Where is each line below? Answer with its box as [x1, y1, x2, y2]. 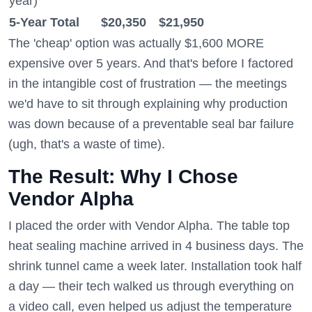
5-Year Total [9, 15, 79, 29]
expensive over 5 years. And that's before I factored [8, 56, 293, 70]
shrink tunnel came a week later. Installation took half [8, 259, 302, 273]
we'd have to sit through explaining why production [8, 97, 288, 111]
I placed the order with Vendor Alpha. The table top [8, 219, 290, 233]
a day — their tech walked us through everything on [8, 279, 294, 293]
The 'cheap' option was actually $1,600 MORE [8, 36, 264, 50]
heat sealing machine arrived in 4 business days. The [8, 239, 304, 253]
